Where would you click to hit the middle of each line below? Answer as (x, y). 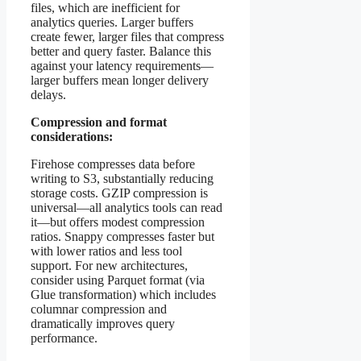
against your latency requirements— (122, 65)
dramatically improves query (103, 323)
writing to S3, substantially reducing (122, 178)
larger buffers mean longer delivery (120, 80)
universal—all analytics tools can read (127, 207)
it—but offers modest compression (118, 222)
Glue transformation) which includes (123, 294)
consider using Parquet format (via (118, 280)
